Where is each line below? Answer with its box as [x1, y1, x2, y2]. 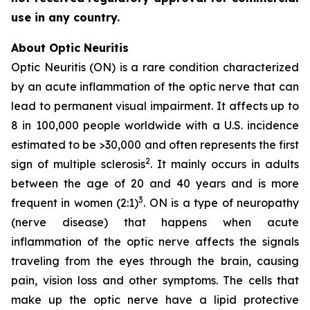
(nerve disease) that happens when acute [11, 215, 299, 229]
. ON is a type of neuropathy [143, 196, 300, 210]
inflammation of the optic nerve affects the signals [11, 235, 299, 248]
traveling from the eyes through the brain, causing [11, 254, 299, 268]
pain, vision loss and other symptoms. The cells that [11, 273, 299, 287]
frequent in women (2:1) [11, 196, 139, 210]
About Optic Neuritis [11, 41, 129, 55]
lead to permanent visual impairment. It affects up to [11, 99, 299, 113]
